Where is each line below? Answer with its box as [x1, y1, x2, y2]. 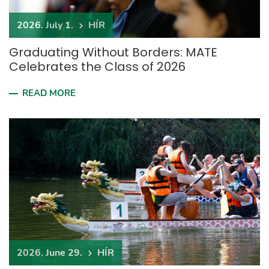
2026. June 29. [17, 246, 82, 259]
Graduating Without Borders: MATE [9, 44, 217, 61]
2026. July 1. [17, 19, 73, 32]
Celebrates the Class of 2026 [9, 58, 186, 75]
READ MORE [22, 87, 76, 99]
